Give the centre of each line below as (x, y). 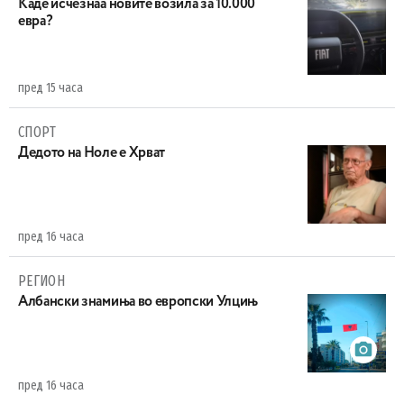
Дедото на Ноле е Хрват (92, 153)
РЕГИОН (41, 280)
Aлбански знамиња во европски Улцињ (138, 302)
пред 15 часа (50, 87)
